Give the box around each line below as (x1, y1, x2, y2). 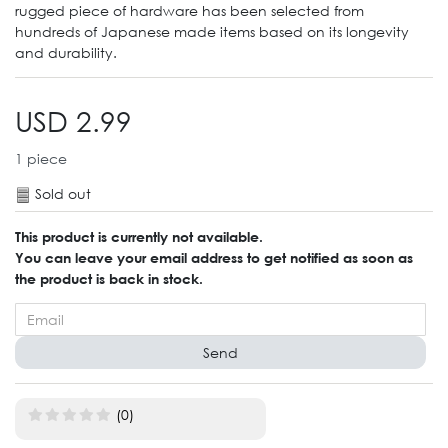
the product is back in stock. (15, 269, 203, 287)
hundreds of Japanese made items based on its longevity (15, 21, 409, 41)
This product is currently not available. (15, 227, 263, 245)
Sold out (35, 183, 91, 203)
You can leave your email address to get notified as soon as (15, 248, 413, 266)
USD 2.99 (15, 102, 132, 137)
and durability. (15, 42, 117, 62)
